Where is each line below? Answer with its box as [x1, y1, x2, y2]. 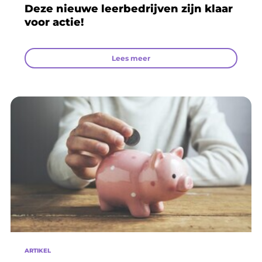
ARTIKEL [25, 247, 51, 255]
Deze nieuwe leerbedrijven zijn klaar [25, 2, 233, 15]
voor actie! [25, 15, 84, 29]
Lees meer [112, 53, 150, 63]
